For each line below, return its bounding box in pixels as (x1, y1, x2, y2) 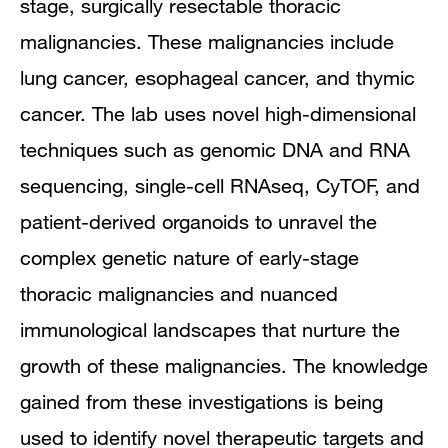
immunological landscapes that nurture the (20, 317, 400, 341)
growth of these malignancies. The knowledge (20, 353, 428, 377)
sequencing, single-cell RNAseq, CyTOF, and (20, 173, 420, 197)
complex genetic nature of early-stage (20, 245, 359, 269)
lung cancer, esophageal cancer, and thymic (20, 65, 415, 89)
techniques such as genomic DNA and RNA (20, 137, 410, 161)
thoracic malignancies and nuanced (20, 281, 338, 305)
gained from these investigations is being (20, 389, 383, 413)
